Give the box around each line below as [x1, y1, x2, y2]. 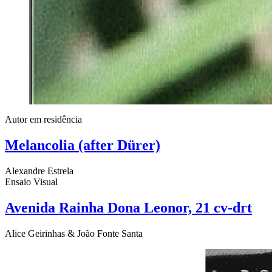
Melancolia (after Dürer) [5, 137, 160, 153]
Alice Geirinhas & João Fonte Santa [5, 228, 143, 239]
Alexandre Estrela [5, 165, 73, 176]
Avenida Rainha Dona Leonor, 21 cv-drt [5, 199, 252, 216]
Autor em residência [5, 114, 82, 124]
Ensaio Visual [5, 176, 58, 187]
